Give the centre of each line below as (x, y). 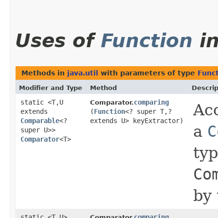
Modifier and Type (51, 88)
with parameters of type (148, 73)
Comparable (40, 121)
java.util (83, 73)
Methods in (44, 73)
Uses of (58, 41)
